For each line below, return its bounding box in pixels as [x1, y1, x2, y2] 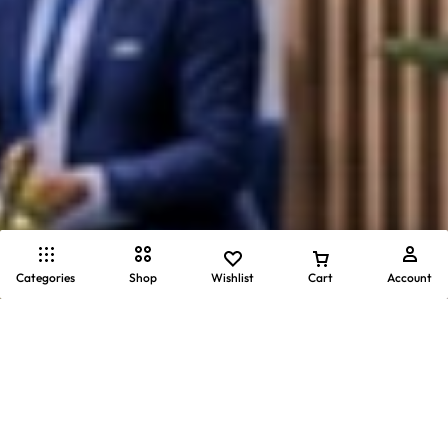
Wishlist [211, 270, 254, 285]
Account [387, 270, 432, 285]
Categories [16, 270, 75, 285]
